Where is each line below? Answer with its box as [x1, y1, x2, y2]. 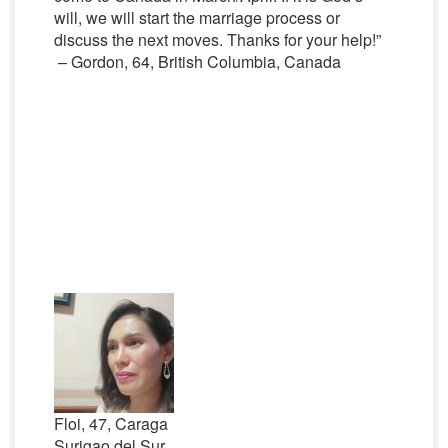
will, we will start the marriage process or [53, 6, 340, 29]
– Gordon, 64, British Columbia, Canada [53, 50, 341, 73]
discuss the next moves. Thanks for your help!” [53, 28, 381, 51]
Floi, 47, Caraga [53, 412, 168, 435]
